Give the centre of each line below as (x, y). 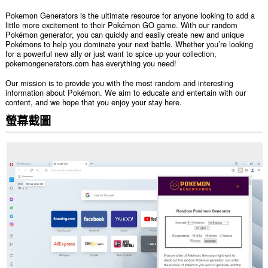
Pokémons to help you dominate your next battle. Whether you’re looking (129, 44)
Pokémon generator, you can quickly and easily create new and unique (124, 35)
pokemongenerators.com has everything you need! (91, 63)
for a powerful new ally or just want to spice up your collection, (111, 54)
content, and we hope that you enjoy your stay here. (93, 102)
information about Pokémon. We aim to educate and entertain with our (125, 92)
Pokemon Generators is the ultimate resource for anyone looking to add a (130, 16)
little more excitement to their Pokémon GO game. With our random (121, 25)
